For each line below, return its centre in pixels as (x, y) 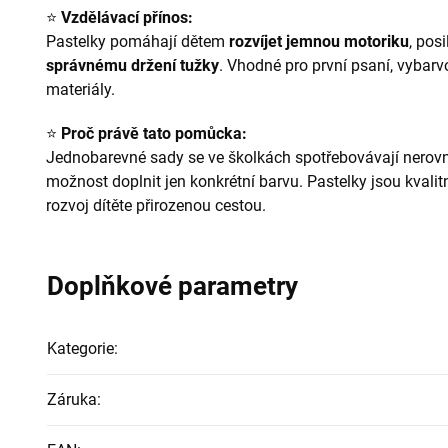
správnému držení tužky (132, 65)
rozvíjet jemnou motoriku (319, 41)
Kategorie (80, 348)
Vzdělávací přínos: (127, 17)
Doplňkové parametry (172, 285)
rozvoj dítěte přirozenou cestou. (156, 205)
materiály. (80, 89)
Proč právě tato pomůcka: (154, 133)
